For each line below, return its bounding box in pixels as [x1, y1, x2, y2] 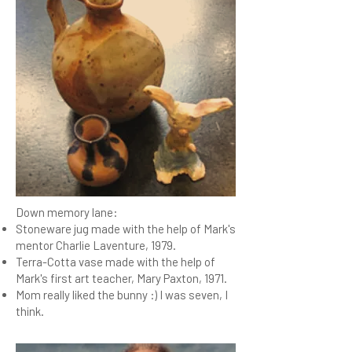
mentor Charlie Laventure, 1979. [16, 238, 176, 252]
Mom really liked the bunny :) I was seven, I [16, 288, 228, 302]
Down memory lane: [16, 205, 117, 219]
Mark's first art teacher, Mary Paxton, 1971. [16, 271, 227, 285]
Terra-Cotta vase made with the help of [16, 255, 215, 269]
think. [16, 304, 44, 318]
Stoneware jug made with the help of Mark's [16, 222, 236, 236]
